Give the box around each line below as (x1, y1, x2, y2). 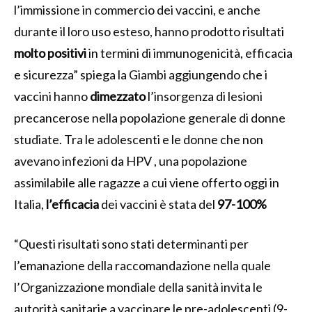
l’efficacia (46, 196, 99, 212)
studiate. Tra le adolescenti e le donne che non (14, 131, 263, 147)
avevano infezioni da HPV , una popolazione (14, 153, 247, 169)
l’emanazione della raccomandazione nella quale (14, 257, 271, 273)
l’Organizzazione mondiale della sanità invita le (14, 279, 263, 295)
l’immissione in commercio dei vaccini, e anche (14, 1, 260, 17)
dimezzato (90, 88, 146, 104)
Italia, (14, 196, 46, 212)
